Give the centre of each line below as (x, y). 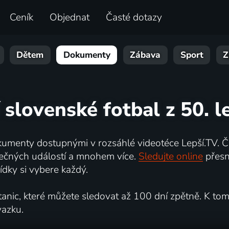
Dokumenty (87, 55)
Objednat (70, 18)
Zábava (145, 55)
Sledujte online (170, 156)
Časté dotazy (134, 18)
